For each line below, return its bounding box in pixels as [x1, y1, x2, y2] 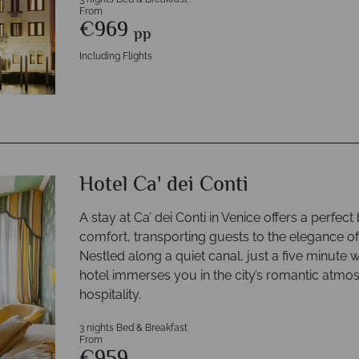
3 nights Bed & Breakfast [79, 322, 188, 333]
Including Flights [79, 50, 152, 62]
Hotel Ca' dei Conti [79, 170, 248, 202]
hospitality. [79, 287, 141, 302]
